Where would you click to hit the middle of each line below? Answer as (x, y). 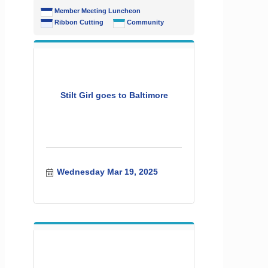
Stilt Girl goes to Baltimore (114, 95)
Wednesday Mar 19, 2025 (107, 172)
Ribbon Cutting (79, 22)
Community (145, 22)
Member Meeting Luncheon (98, 11)
